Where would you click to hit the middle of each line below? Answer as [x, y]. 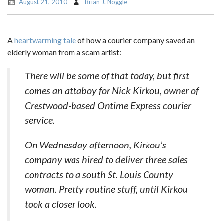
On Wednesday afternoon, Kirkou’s [95, 145]
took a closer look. [61, 204]
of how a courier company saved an [135, 40]
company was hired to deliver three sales [106, 159]
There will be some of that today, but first [107, 75]
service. [40, 120]
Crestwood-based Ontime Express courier [108, 105]
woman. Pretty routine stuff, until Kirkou [106, 189]
